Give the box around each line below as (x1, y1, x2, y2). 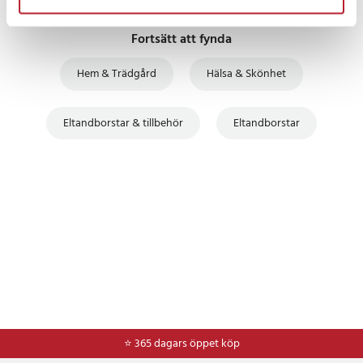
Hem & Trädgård (77, 64, 156, 83)
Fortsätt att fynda (131, 29, 232, 51)
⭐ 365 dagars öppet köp (123, 335, 240, 354)
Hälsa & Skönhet (207, 64, 286, 83)
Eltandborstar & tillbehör (63, 113, 183, 133)
